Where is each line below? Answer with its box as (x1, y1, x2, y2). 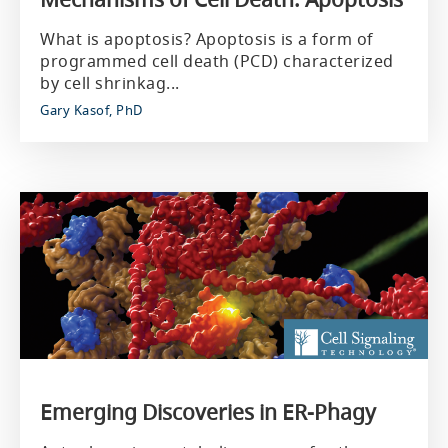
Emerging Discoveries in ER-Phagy (40, 398, 376, 426)
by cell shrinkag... (40, 72, 180, 94)
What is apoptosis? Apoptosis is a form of (40, 28, 374, 50)
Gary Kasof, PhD (40, 101, 143, 119)
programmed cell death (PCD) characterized (40, 50, 394, 72)
